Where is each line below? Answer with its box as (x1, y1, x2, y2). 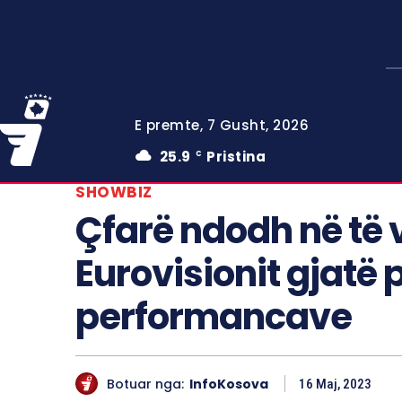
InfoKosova (189, 374, 268, 393)
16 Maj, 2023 (299, 376, 371, 393)
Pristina (206, 147, 267, 166)
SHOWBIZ (75, 181, 153, 203)
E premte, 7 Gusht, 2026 (134, 116, 310, 135)
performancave (75, 292, 352, 342)
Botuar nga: (107, 374, 184, 393)
